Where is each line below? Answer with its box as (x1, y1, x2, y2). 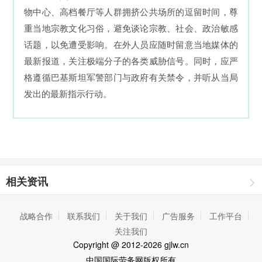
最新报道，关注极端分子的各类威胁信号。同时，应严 (24, 56, 238, 67)
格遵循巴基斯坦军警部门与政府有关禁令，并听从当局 (24, 72, 238, 84)
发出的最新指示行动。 (24, 88, 112, 100)
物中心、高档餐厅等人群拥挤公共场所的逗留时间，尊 (24, 6, 238, 18)
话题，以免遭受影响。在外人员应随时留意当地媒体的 (24, 39, 238, 51)
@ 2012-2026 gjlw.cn (109, 239, 189, 251)
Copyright (73, 239, 109, 251)
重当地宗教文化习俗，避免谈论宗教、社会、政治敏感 (24, 23, 238, 35)
